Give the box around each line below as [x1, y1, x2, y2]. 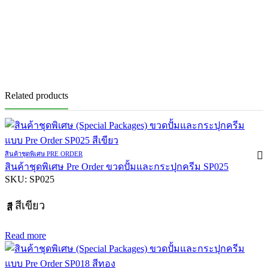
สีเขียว [15, 199, 45, 212]
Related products [5, 90, 68, 101]
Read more [5, 230, 46, 240]
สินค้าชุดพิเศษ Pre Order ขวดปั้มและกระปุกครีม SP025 [5, 161, 229, 172]
